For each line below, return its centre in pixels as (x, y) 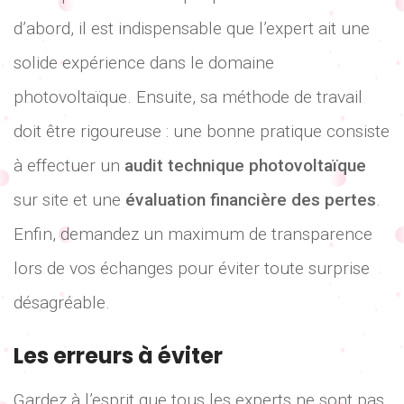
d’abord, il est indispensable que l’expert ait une (192, 28)
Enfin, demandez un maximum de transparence (193, 234)
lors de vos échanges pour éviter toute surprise (192, 268)
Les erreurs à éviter (118, 355)
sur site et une (69, 199)
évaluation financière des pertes (251, 199)
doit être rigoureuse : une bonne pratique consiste (202, 131)
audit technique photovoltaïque (245, 165)
